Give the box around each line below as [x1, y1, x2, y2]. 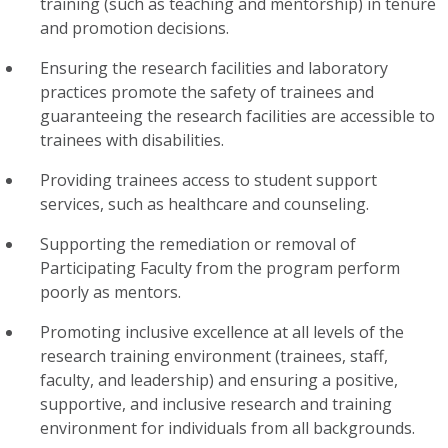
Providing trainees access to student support [40, 169, 377, 191]
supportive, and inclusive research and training [40, 393, 392, 415]
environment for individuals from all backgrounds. [40, 417, 415, 439]
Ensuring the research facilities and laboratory [40, 57, 388, 79]
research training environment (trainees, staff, [40, 345, 388, 367]
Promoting [40, 321, 125, 343]
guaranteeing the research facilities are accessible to [40, 105, 435, 127]
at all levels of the [269, 321, 404, 343]
